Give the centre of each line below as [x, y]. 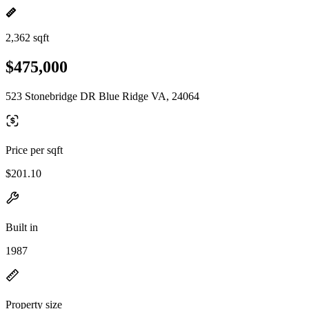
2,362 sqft [27, 38]
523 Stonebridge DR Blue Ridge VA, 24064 [102, 96]
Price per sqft [34, 150]
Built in [22, 227]
